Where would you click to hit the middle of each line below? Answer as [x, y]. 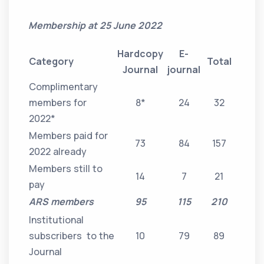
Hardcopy [141, 54]
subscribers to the [72, 236]
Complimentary [64, 87]
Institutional [57, 220]
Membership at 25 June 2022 [95, 26]
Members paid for [69, 136]
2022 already [58, 152]
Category [52, 62]
